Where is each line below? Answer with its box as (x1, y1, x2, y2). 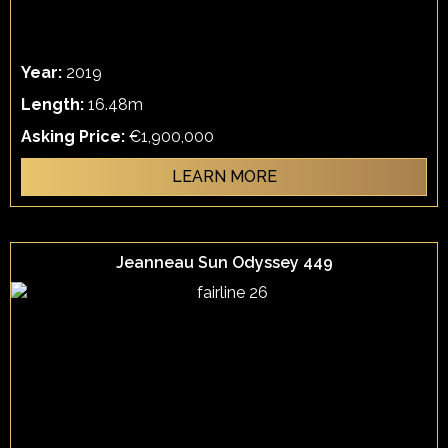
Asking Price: (21, 127, 129, 146)
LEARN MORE (171, 167, 277, 186)
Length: (21, 95, 88, 114)
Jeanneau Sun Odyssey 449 (115, 253, 333, 272)
